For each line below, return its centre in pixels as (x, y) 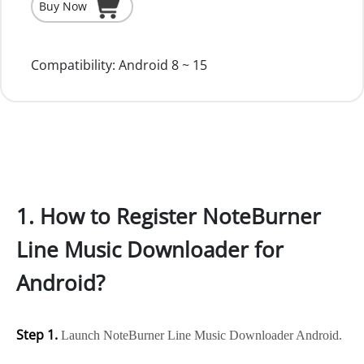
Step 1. (37, 335)
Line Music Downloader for (150, 249)
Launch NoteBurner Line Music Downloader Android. (200, 335)
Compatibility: (73, 65)
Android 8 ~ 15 (161, 65)
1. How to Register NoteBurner (169, 216)
